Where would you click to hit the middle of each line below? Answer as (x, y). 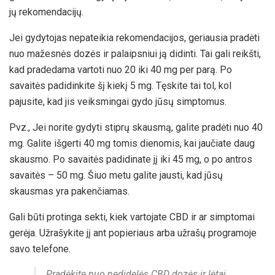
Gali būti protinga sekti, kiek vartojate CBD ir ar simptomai (132, 217)
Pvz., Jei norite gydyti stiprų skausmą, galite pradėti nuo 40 (136, 128)
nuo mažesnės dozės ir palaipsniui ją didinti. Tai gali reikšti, (135, 54)
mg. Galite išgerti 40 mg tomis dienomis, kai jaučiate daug (132, 144)
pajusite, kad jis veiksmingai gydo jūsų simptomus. (118, 102)
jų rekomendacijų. (46, 12)
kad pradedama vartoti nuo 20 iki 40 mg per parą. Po (121, 70)
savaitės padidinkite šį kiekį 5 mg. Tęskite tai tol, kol (120, 86)
